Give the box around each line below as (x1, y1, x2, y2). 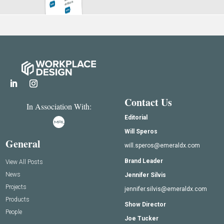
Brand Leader (124, 157, 163, 164)
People (5, 208, 22, 215)
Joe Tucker (124, 214, 158, 222)
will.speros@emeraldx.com (124, 141, 200, 149)
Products (5, 195, 30, 203)
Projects (5, 183, 27, 190)
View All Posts (5, 158, 43, 165)
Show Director (124, 200, 166, 208)
